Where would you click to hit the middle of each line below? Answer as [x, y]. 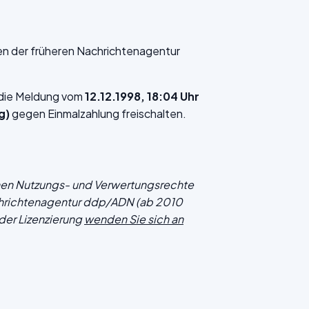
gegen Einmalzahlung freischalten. [99, 113]
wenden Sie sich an [134, 219]
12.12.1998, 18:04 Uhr [142, 96]
